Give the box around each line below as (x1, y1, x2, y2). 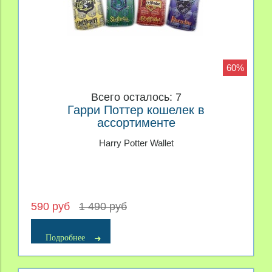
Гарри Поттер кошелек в (67, 103, 205, 117)
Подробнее (46, 233, 85, 242)
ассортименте (97, 116, 175, 130)
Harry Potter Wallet (98, 138, 174, 149)
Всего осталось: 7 (90, 91, 182, 104)
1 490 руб (79, 200, 127, 212)
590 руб (31, 200, 73, 212)
